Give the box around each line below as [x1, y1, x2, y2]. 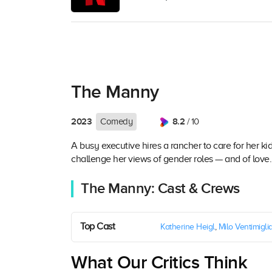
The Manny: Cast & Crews [81, 180, 240, 198]
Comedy [100, 116, 132, 126]
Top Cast [80, 221, 115, 233]
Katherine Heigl [160, 222, 215, 232]
